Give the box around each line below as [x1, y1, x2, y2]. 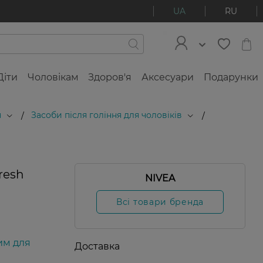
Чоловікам [27, 72, 79, 83]
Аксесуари [141, 72, 194, 83]
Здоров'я [88, 72, 132, 83]
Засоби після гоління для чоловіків [31, 110, 182, 120]
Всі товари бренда [116, 197, 204, 207]
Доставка [75, 241, 120, 252]
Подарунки [203, 72, 258, 83]
